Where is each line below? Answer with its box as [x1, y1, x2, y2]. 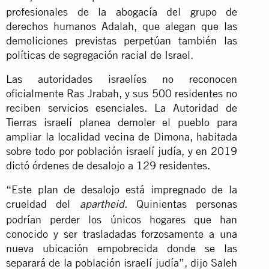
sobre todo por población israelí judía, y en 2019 [6, 144, 238, 157]
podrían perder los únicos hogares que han [6, 213, 238, 226]
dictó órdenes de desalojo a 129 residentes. [6, 159, 210, 172]
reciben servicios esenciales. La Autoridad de [6, 101, 238, 114]
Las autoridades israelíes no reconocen [6, 72, 238, 85]
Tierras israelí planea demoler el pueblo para [6, 115, 238, 128]
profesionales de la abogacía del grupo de [6, 5, 238, 18]
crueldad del [6, 197, 80, 210]
